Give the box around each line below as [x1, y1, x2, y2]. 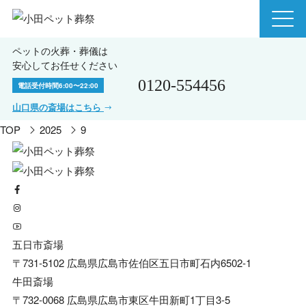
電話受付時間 [18, 81, 59, 90]
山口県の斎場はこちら [12, 101, 104, 113]
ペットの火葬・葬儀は [12, 46, 108, 57]
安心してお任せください [12, 60, 117, 71]
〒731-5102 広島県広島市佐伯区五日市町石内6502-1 [12, 255, 251, 270]
